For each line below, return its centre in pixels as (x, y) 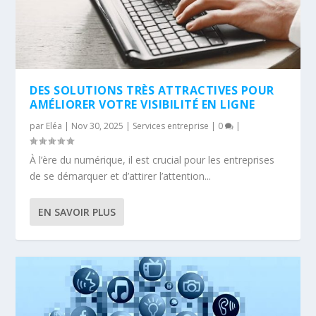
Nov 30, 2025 (98, 126)
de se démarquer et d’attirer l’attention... (121, 176)
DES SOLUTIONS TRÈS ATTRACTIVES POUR (152, 90)
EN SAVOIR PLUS (77, 212)
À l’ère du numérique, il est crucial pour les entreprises (152, 159)
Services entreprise (171, 126)
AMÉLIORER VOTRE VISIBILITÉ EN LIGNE (142, 104)
